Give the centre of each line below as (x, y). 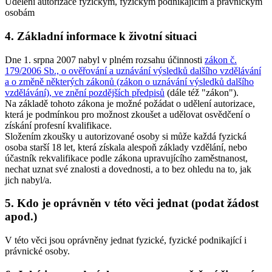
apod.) (21, 217)
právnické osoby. (37, 251)
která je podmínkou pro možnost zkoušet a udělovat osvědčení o (127, 114)
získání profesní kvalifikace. (58, 125)
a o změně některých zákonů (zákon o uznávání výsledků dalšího (129, 81)
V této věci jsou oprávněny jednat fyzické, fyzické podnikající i (126, 240)
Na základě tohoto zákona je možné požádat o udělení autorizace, (130, 103)
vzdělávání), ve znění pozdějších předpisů (85, 92)
